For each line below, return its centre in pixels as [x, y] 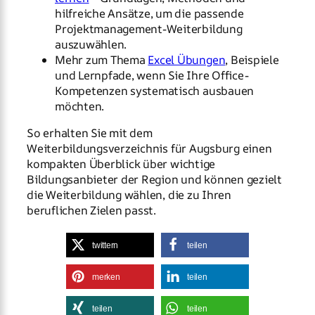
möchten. [80, 106]
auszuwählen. [91, 44]
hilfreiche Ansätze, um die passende [149, 13]
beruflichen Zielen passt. [91, 211]
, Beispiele [252, 59]
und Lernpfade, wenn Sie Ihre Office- [152, 75]
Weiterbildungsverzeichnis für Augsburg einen [149, 149]
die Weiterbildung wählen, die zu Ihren [129, 195]
